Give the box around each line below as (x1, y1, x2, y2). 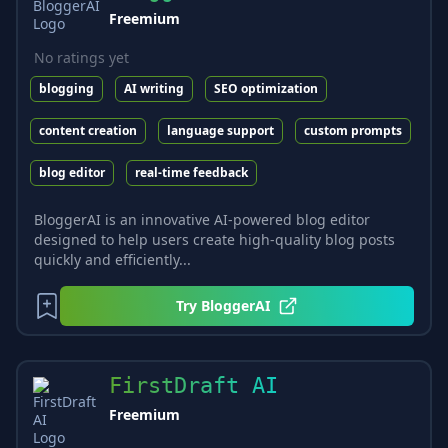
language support (167, 122, 274, 139)
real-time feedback (135, 164, 248, 181)
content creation (39, 122, 137, 139)
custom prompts (304, 122, 402, 139)
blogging (39, 80, 94, 97)
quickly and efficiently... (34, 250, 191, 269)
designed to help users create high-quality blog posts (34, 230, 395, 249)
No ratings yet (34, 48, 129, 67)
